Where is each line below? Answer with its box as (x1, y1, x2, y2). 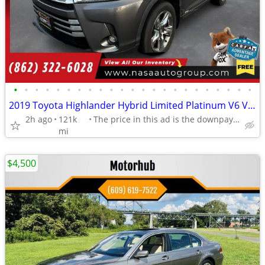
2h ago (25, 114, 52, 125)
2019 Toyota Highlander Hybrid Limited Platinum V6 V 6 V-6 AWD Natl (248, 99, 256, 112)
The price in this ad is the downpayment (232, 114, 240, 125)
